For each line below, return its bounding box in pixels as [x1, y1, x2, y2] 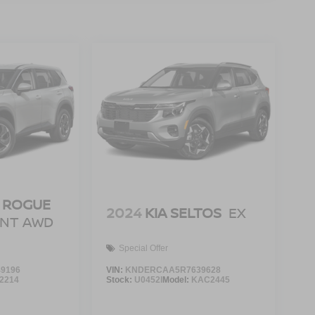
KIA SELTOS [144, 203, 221, 223]
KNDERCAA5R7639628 [124, 264, 221, 275]
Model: [162, 274, 191, 285]
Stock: [105, 274, 134, 285]
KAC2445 [191, 274, 230, 285]
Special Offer [118, 243, 168, 254]
